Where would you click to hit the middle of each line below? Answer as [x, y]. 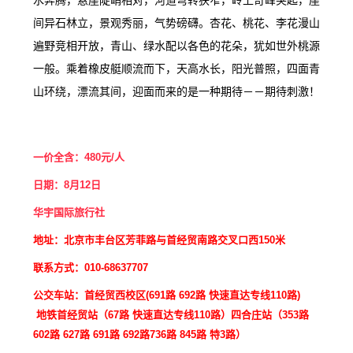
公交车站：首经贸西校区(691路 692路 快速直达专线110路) [170, 295]
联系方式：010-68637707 [91, 268]
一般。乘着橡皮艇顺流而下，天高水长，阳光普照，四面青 [176, 69]
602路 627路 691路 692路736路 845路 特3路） [139, 334]
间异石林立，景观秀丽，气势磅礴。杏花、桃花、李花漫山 [176, 23]
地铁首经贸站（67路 [83, 315]
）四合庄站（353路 [265, 315]
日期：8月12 [62, 185]
